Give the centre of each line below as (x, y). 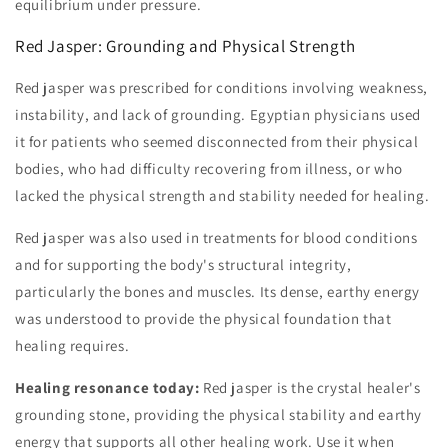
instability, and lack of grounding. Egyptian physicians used (218, 115)
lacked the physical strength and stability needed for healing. (222, 196)
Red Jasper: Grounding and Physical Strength (185, 46)
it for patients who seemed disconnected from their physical (217, 142)
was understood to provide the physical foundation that (203, 319)
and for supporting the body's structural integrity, (183, 265)
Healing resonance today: (107, 388)
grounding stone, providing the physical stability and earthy (219, 415)
